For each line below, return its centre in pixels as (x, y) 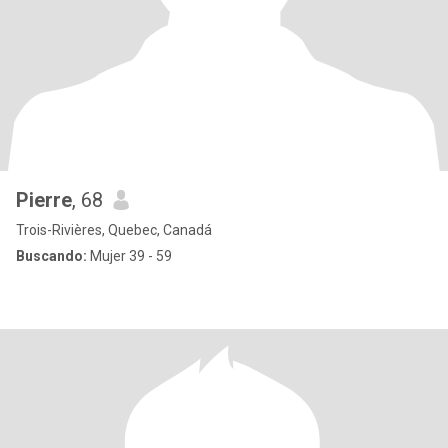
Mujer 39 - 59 (129, 256)
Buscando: (51, 256)
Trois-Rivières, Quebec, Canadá (114, 230)
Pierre (44, 200)
